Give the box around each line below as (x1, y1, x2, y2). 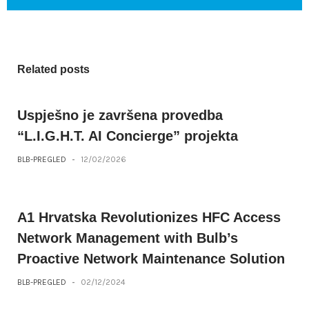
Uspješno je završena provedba (17, 108, 223, 123)
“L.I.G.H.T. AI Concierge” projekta (17, 128, 238, 143)
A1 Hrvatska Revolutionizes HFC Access (17, 210, 281, 225)
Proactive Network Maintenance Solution (17, 251, 285, 266)
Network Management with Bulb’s (17, 230, 238, 246)
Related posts (17, 63, 90, 75)
